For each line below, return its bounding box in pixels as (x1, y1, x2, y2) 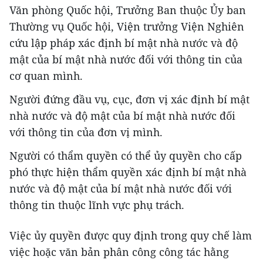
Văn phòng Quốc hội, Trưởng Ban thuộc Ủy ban (9, 3, 246, 18)
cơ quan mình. (9, 69, 83, 83)
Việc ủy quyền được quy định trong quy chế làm (9, 228, 252, 243)
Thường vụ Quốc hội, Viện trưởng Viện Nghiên (9, 19, 244, 34)
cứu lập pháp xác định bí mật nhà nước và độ (9, 36, 238, 50)
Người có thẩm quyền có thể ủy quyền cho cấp (9, 149, 242, 163)
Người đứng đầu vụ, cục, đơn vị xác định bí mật (9, 92, 249, 107)
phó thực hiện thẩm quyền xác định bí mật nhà (9, 165, 247, 180)
